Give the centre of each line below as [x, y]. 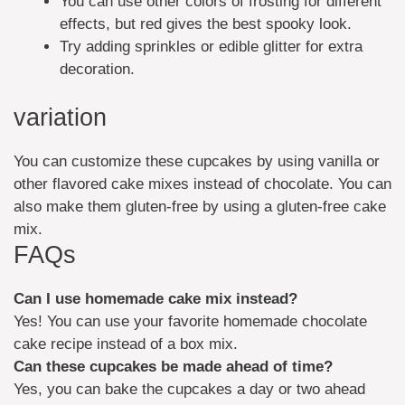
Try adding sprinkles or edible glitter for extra [211, 46]
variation [60, 118]
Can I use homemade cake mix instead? [155, 299]
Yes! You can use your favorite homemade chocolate [190, 322]
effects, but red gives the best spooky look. [206, 24]
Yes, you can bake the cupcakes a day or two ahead [189, 390]
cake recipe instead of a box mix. [126, 344]
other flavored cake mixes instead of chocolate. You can [202, 184]
